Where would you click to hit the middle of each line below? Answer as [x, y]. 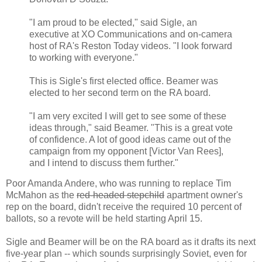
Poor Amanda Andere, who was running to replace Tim [118, 184]
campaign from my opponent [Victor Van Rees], [126, 151]
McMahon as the [41, 195]
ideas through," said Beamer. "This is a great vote [131, 127]
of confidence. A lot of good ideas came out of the [130, 139]
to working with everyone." [84, 57]
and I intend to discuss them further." [104, 163]
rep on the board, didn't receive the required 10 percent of [124, 207]
